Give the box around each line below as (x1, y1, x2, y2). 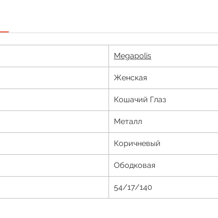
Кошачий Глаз (114, 95, 166, 105)
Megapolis (114, 51, 151, 61)
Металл (114, 117, 142, 127)
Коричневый (114, 139, 161, 148)
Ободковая (114, 161, 155, 170)
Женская (114, 73, 147, 83)
